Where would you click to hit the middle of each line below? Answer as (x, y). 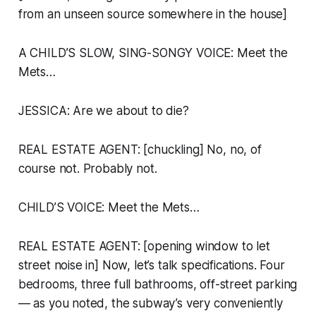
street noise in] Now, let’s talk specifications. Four (151, 266)
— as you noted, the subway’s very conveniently (150, 304)
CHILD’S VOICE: (63, 208)
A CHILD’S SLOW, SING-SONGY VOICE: (127, 53)
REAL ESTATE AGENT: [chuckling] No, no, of (140, 150)
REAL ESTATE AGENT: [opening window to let (144, 247)
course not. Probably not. (87, 169)
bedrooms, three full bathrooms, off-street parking (158, 285)
